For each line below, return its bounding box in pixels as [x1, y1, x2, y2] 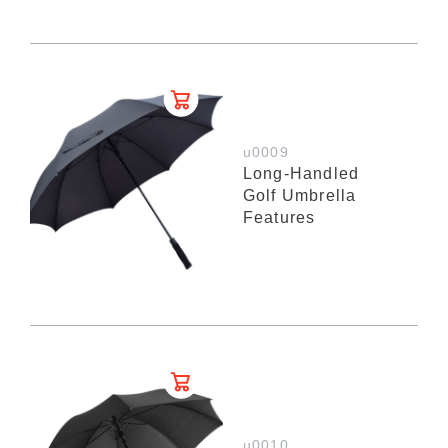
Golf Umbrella [242, 186, 357, 204]
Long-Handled [242, 164, 360, 182]
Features [242, 208, 316, 226]
